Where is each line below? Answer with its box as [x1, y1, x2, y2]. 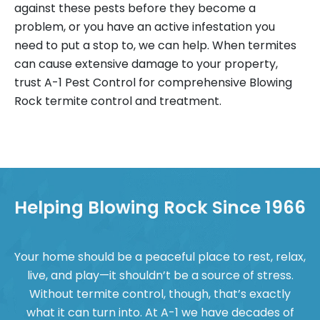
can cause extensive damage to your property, [14, 56, 278, 73]
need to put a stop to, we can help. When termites [14, 37, 296, 54]
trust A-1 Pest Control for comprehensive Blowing [14, 74, 292, 91]
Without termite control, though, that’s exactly [29, 286, 291, 303]
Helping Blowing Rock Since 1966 [14, 195, 306, 221]
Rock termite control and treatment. [14, 93, 221, 110]
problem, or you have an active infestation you [14, 19, 275, 36]
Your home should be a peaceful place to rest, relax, [14, 249, 306, 266]
